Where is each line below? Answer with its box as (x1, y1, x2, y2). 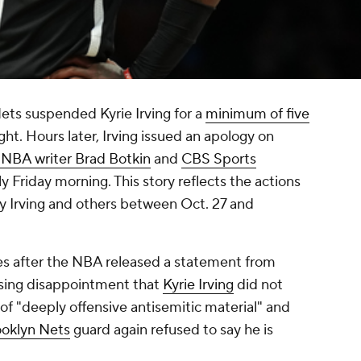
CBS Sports (181, 150, 256, 169)
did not (234, 276, 283, 295)
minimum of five (205, 105, 309, 124)
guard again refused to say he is (70, 321, 273, 340)
